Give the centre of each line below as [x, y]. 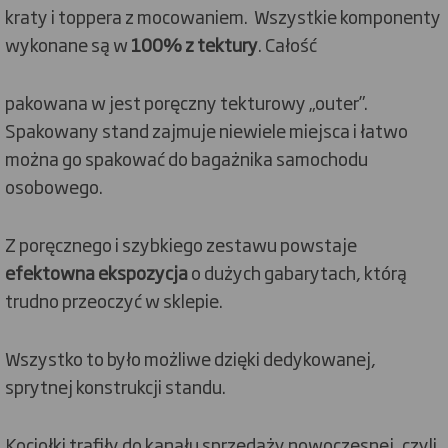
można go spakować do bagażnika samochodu [186, 158]
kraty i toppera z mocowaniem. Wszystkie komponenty [223, 16]
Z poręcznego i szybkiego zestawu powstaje [181, 244]
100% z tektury [194, 44]
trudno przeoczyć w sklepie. [114, 300]
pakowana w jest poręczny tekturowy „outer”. [186, 102]
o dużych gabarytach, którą [297, 272]
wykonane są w [68, 44]
